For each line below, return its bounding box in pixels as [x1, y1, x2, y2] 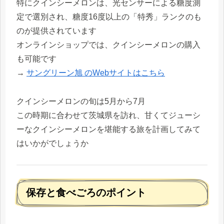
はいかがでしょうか [16, 138, 88, 147]
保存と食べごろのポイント [26, 187, 146, 198]
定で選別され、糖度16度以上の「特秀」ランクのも [16, 12, 201, 21]
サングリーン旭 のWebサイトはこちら [26, 68, 165, 77]
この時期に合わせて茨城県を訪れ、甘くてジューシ [16, 110, 200, 119]
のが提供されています [16, 26, 96, 35]
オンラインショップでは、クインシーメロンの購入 [16, 40, 200, 49]
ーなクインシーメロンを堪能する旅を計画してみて [16, 124, 200, 133]
